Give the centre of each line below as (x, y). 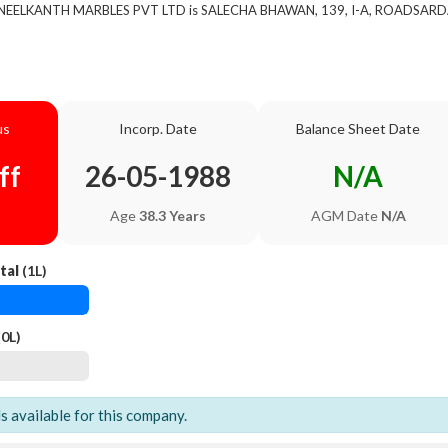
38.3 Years (172, 215)
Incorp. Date (158, 128)
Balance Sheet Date (358, 128)
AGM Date (345, 215)
